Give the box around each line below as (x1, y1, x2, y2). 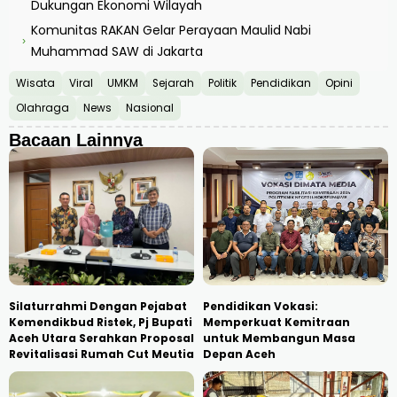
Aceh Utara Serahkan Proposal (9, 331, 194, 346)
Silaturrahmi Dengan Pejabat (9, 299, 187, 315)
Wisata (16, 75, 55, 90)
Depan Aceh (203, 346, 276, 362)
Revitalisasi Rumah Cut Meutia (9, 346, 194, 362)
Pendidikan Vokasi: (203, 299, 318, 315)
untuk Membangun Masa (203, 331, 355, 346)
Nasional (126, 100, 174, 115)
